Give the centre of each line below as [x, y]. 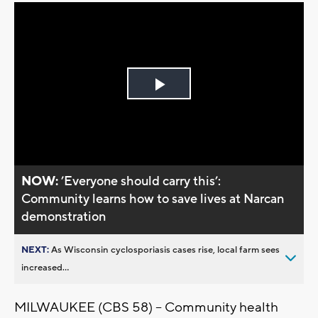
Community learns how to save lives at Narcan [153, 199]
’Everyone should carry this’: [141, 181]
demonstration [64, 216]
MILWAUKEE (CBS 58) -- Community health [146, 307]
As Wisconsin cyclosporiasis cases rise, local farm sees [165, 250]
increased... [45, 267]
